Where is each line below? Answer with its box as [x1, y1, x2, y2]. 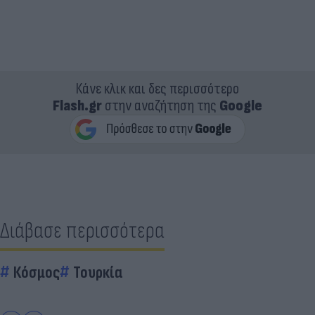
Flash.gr [53, 96, 102, 115]
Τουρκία [73, 262, 123, 283]
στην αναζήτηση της [102, 96, 219, 115]
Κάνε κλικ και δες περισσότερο [76, 79, 239, 98]
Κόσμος [13, 262, 60, 283]
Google [219, 96, 262, 115]
